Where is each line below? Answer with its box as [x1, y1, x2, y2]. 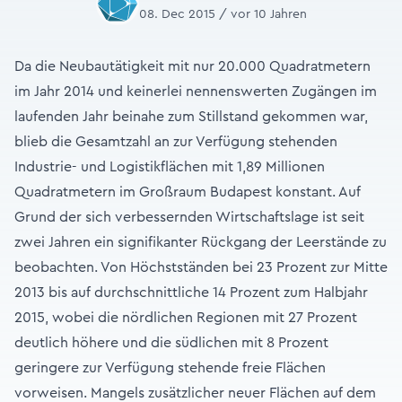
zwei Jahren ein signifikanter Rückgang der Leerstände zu [14, 235, 387, 249]
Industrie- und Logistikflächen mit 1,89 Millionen [14, 160, 325, 174]
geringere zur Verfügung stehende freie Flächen [14, 361, 326, 375]
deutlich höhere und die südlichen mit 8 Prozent [14, 336, 328, 350]
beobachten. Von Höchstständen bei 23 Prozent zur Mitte [14, 260, 388, 275]
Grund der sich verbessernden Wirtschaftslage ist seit [14, 210, 364, 224]
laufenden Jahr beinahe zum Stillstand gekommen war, [14, 109, 368, 124]
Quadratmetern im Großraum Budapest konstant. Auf [14, 185, 361, 199]
